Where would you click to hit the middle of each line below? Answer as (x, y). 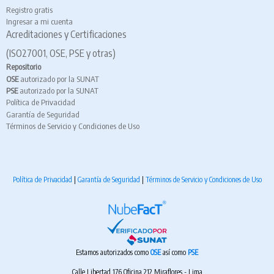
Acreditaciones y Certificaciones (66, 35)
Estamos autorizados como (113, 252)
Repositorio (24, 67)
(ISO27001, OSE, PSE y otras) (61, 54)
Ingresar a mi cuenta (39, 21)
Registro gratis (29, 9)
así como (175, 252)
